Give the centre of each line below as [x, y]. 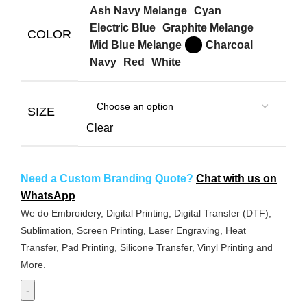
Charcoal [229, 45]
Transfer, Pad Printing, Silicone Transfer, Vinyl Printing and [147, 248]
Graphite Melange [208, 27]
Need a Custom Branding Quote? [108, 179]
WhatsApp [48, 196]
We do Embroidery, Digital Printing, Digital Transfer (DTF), [146, 213]
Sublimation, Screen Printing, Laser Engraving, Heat [133, 231]
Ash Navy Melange [138, 10]
